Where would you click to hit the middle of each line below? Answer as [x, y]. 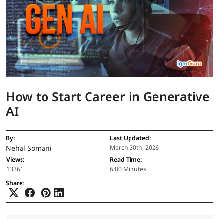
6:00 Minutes [128, 169]
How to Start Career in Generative [108, 97]
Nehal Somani [29, 148]
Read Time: [126, 160]
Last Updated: [130, 138]
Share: [15, 183]
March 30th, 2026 [134, 148]
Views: [15, 160]
